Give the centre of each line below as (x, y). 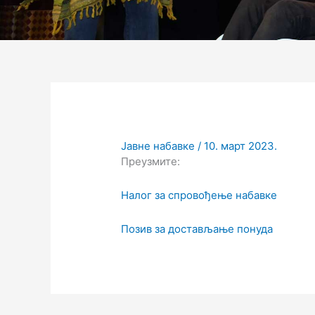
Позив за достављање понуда (197, 229)
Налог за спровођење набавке (199, 195)
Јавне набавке (158, 146)
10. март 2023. (241, 146)
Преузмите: (151, 162)
